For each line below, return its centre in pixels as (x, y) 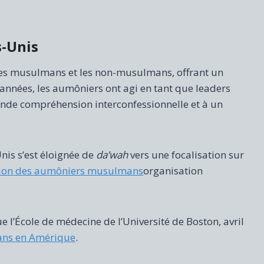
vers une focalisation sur (186, 155)
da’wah (112, 155)
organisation (173, 171)
